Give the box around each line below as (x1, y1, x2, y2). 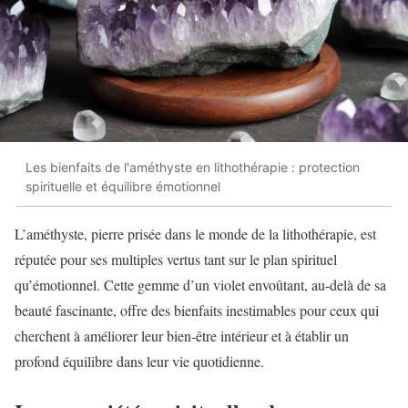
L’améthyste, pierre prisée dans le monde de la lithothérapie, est (15, 223, 376, 243)
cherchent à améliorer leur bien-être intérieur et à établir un (15, 325, 349, 345)
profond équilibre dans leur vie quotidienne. (15, 351, 264, 371)
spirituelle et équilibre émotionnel (25, 178, 220, 195)
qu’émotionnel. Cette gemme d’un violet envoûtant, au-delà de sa (15, 274, 386, 294)
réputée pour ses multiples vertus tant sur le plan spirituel (15, 249, 337, 269)
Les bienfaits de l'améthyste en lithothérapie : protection (25, 159, 360, 176)
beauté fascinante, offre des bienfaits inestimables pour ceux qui (15, 300, 379, 320)
